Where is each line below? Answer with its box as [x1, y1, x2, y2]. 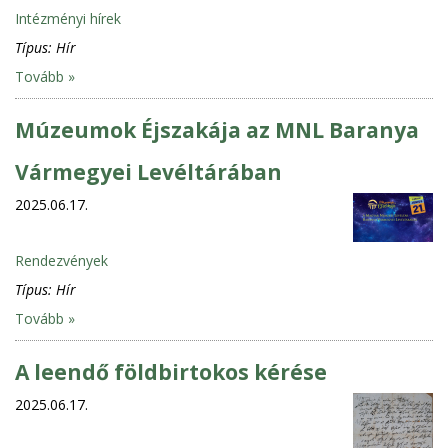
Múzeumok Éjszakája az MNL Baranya [15, 115, 419, 144]
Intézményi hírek [15, 8, 121, 28]
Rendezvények [15, 250, 108, 270]
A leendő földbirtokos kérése [15, 357, 327, 386]
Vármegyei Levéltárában [15, 157, 282, 186]
